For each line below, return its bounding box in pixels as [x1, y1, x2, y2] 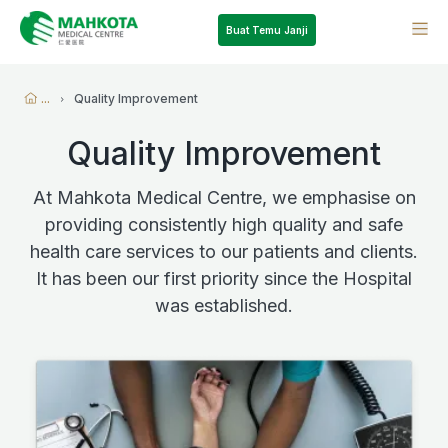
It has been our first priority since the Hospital [36, 268, 412, 289]
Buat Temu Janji [225, 24, 308, 36]
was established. [155, 295, 293, 316]
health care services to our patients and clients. [30, 241, 418, 262]
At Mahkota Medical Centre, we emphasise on [32, 187, 416, 208]
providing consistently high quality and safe [45, 214, 403, 235]
